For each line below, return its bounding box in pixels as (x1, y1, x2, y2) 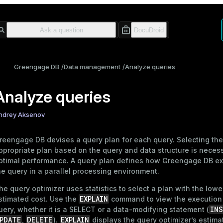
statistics (85, 184, 117, 193)
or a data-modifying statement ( (96, 205, 209, 214)
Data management (64, 63, 120, 71)
